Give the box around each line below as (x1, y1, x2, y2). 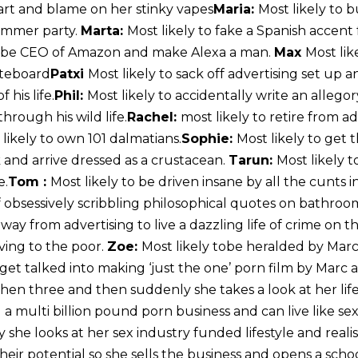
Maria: (213, 2, 258, 18)
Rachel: (127, 109, 181, 125)
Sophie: (181, 131, 237, 147)
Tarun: (229, 153, 276, 169)
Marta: (81, 23, 127, 39)
